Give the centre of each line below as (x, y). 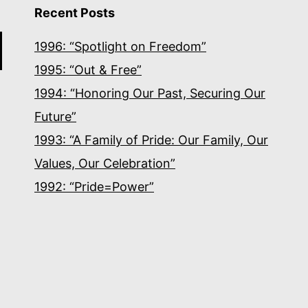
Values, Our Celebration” (105, 163)
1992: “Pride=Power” (94, 187)
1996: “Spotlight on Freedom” (120, 46)
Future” (55, 117)
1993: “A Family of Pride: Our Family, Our (151, 140)
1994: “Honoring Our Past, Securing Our (150, 93)
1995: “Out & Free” (88, 70)
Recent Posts (75, 13)
